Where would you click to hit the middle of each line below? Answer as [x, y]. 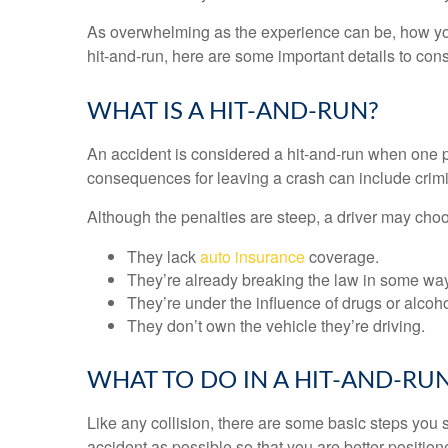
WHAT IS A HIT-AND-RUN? [233, 112]
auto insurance [252, 256]
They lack [163, 256]
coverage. [342, 256]
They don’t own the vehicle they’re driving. [276, 325]
